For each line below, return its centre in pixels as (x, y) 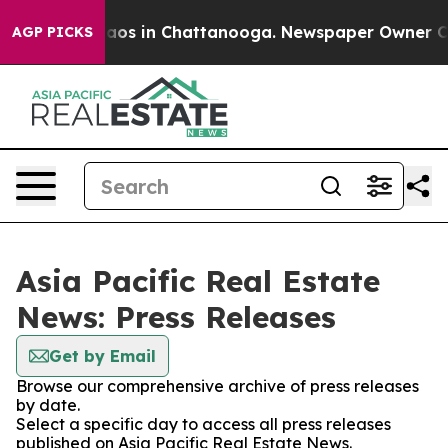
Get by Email (102, 356)
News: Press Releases (176, 317)
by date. (48, 405)
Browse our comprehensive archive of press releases (217, 386)
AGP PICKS (52, 32)
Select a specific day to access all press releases (203, 424)
